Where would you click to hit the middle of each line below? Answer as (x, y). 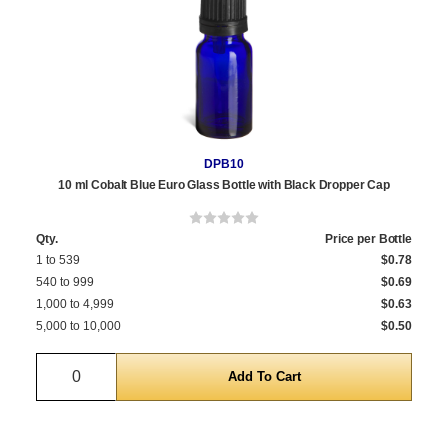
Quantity (105, 364)
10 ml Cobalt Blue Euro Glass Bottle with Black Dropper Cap (224, 184)
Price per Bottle (368, 238)
